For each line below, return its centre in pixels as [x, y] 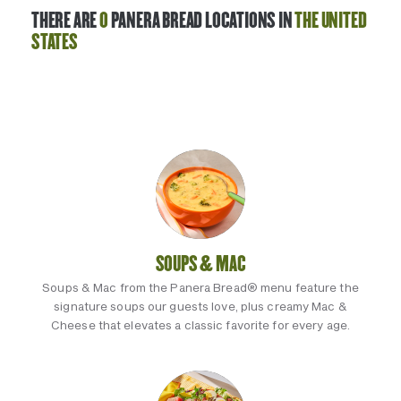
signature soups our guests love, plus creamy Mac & [200, 306]
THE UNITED [331, 21]
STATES [55, 42]
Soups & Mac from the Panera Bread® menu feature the [200, 287]
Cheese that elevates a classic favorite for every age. [200, 325]
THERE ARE [66, 21]
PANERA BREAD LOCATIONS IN [201, 21]
